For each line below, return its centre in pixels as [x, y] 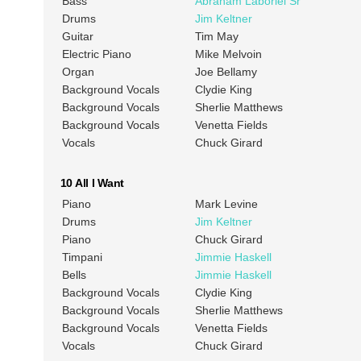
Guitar [77, 37]
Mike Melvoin [228, 54]
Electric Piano [96, 54]
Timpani [82, 257]
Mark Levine [226, 204]
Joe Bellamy [226, 72]
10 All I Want [92, 183]
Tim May [216, 37]
